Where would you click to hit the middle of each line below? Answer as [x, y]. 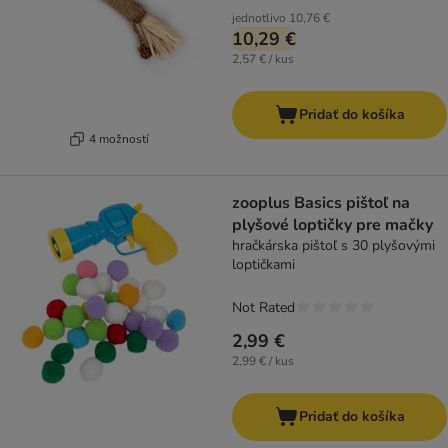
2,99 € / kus [263, 361]
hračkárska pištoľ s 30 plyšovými [333, 246]
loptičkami [263, 265]
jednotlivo [259, 18]
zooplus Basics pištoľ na [321, 203]
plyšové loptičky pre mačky [332, 225]
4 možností [118, 138]
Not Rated [263, 308]
